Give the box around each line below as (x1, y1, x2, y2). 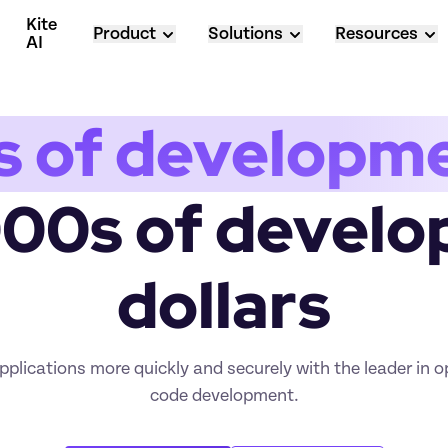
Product (92, 25, 156, 43)
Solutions (207, 25, 283, 43)
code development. (149, 387, 299, 405)
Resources (334, 25, 418, 43)
